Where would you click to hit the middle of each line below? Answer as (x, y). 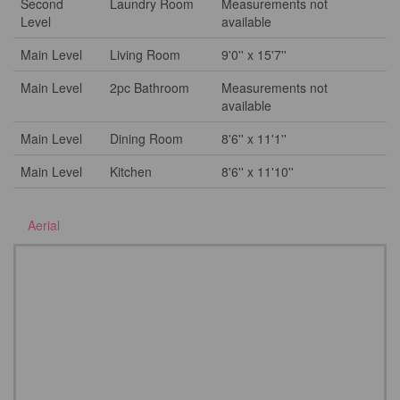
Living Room (145, 54)
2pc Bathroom (150, 87)
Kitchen (131, 171)
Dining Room (146, 138)
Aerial (44, 225)
